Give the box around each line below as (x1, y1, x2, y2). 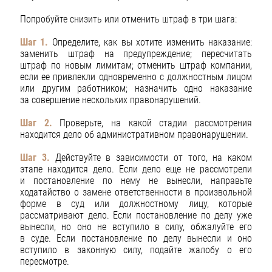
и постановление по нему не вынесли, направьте (20, 175, 252, 187)
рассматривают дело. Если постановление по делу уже (20, 209, 252, 222)
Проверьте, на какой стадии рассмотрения (52, 117, 253, 129)
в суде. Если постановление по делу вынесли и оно (20, 233, 252, 245)
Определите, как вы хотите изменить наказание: (48, 36, 253, 48)
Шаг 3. (20, 152, 50, 164)
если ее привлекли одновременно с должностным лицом (20, 70, 252, 83)
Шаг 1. (20, 36, 49, 48)
